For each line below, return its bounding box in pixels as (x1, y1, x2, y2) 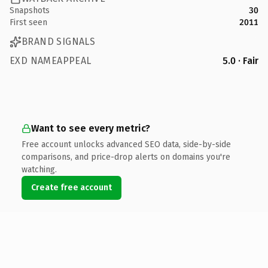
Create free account (31, 182, 112, 193)
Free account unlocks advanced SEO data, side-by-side (22, 139, 231, 150)
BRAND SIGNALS (22, 36, 96, 47)
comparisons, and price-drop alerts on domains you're (22, 151, 230, 162)
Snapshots (10, 5, 50, 16)
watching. (22, 164, 57, 175)
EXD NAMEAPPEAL (10, 54, 92, 66)
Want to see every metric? (31, 122, 150, 134)
